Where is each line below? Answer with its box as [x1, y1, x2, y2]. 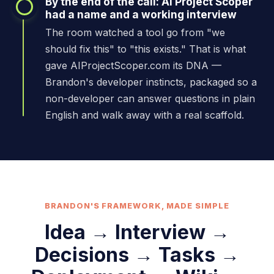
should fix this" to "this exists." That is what [45, 42, 246, 55]
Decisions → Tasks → [34, 242, 240, 267]
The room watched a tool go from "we [45, 26, 225, 39]
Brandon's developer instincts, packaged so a [45, 75, 257, 88]
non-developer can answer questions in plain [45, 92, 255, 105]
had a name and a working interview [45, 7, 237, 21]
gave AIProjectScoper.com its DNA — [45, 59, 221, 72]
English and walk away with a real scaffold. [45, 108, 244, 121]
